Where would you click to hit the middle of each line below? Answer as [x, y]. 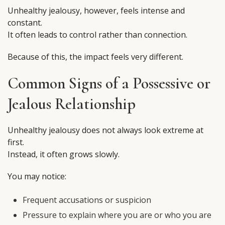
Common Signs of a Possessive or [109, 83]
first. [16, 142]
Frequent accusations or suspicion [87, 200]
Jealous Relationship [72, 104]
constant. [25, 23]
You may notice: [37, 177]
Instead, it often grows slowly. [64, 154]
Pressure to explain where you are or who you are [117, 215]
